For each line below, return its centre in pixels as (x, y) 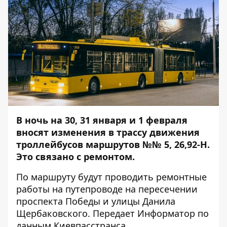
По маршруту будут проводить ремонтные (111, 177)
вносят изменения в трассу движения (108, 132)
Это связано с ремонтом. (75, 157)
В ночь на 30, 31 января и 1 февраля (102, 120)
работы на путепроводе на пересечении (107, 189)
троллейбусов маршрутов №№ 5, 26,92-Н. (113, 144)
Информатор (166, 213)
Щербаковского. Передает (77, 213)
